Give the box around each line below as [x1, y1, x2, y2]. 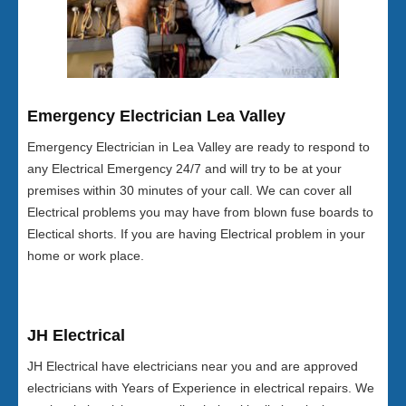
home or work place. [27, 248, 144, 263]
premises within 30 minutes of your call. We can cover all [27, 183, 352, 198]
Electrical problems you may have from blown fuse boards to [27, 205, 373, 219]
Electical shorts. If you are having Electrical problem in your [27, 227, 365, 241]
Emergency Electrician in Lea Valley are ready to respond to [27, 140, 370, 154]
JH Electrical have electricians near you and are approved [27, 359, 358, 373]
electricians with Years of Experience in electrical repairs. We [27, 381, 374, 395]
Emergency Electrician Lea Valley [27, 107, 285, 125]
